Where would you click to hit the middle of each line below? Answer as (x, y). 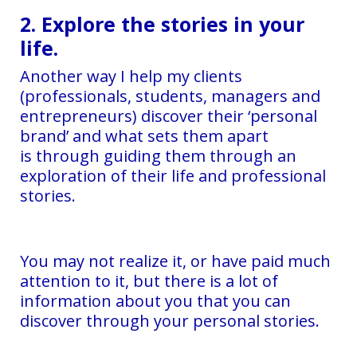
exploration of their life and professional (173, 175)
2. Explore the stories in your (162, 24)
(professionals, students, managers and (170, 96)
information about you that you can (155, 300)
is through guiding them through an (158, 155)
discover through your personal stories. (170, 320)
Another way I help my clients (131, 76)
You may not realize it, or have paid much (175, 261)
